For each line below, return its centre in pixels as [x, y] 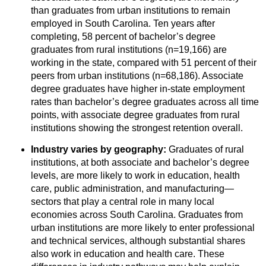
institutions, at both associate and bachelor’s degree [140, 162]
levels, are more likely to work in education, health [135, 175]
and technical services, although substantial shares [138, 240]
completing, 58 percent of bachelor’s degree [123, 36]
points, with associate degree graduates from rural [135, 115]
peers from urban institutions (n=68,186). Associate [137, 75]
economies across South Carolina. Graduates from [137, 214]
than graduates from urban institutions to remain [130, 10]
